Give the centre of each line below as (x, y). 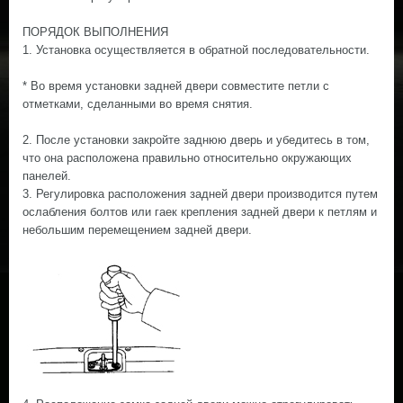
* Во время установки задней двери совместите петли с (176, 86)
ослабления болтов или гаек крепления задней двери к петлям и (200, 212)
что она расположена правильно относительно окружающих (187, 158)
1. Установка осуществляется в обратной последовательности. (196, 50)
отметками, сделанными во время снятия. (138, 104)
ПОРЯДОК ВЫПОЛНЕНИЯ (95, 32)
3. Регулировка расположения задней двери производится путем (200, 194)
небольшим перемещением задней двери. (137, 230)
